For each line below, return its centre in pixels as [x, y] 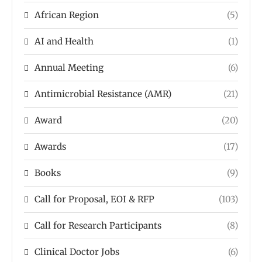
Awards [50, 146]
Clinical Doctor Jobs [77, 251]
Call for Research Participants [98, 225]
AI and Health [64, 41]
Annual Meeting [69, 67]
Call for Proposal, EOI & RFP [94, 199]
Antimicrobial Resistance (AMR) [103, 94]
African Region [67, 15]
